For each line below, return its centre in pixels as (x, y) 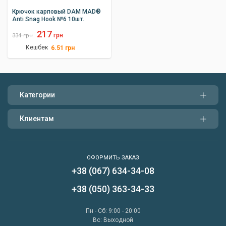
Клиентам (37, 119)
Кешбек (39, 48)
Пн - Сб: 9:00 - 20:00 (113, 211)
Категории (37, 95)
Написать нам (163, 178)
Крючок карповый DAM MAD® (56, 11)
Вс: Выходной (113, 220)
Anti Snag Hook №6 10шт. (48, 19)
